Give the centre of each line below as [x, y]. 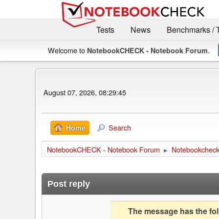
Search [120, 127]
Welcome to [67, 50]
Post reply [69, 184]
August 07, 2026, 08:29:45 [85, 92]
